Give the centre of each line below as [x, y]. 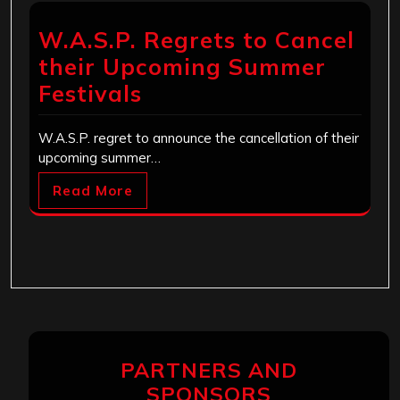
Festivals [90, 93]
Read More [93, 190]
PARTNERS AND [209, 370]
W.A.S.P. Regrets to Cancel [196, 39]
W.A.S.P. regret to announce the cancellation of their [199, 137]
